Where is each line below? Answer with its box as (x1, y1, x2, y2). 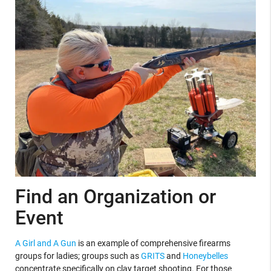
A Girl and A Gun (15, 238, 76, 248)
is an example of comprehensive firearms (76, 238, 230, 248)
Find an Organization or (15, 184, 216, 208)
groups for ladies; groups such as (15, 250, 141, 261)
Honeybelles (182, 250, 228, 261)
